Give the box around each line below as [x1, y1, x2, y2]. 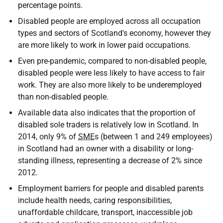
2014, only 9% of [18, 132, 78, 141]
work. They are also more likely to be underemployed [18, 80, 202, 90]
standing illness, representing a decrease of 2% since [18, 156, 202, 165]
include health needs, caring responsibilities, [18, 196, 172, 205]
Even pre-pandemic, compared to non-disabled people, [18, 56, 207, 66]
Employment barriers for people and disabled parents [18, 184, 204, 193]
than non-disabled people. [18, 92, 109, 102]
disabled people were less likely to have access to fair [18, 68, 205, 78]
